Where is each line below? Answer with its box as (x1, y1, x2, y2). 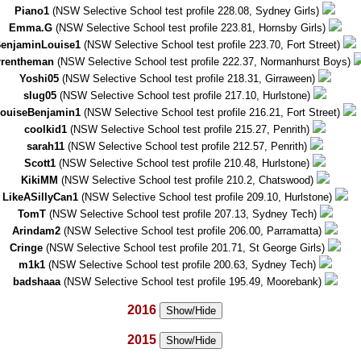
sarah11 (27, 140, 64, 152)
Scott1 (24, 157, 56, 169)
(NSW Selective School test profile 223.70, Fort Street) (81, 39, 343, 51)
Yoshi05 (19, 73, 59, 85)
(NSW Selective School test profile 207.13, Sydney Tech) (45, 208, 320, 220)
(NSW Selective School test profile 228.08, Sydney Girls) (49, 5, 322, 17)
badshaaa (12, 276, 60, 288)
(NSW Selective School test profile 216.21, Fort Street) (81, 106, 343, 118)
